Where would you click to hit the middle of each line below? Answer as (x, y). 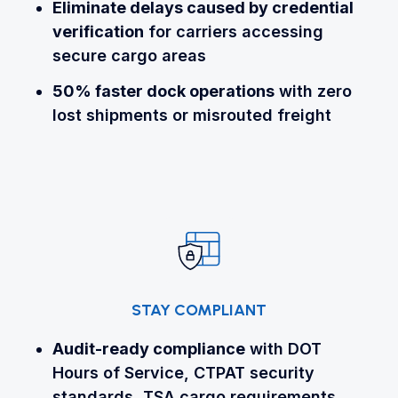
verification (98, 32)
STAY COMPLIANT (199, 310)
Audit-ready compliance (148, 349)
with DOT (283, 349)
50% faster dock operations (163, 91)
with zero (313, 91)
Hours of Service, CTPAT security (183, 373)
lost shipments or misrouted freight (191, 115)
